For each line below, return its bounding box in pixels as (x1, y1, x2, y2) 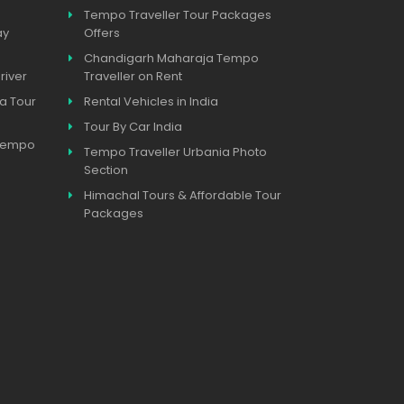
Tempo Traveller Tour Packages (84, 6, 271, 23)
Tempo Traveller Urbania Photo (84, 143, 267, 161)
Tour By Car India (84, 118, 182, 135)
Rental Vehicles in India (84, 93, 218, 110)
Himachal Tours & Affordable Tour (84, 187, 281, 204)
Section (84, 161, 128, 179)
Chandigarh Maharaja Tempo (84, 50, 259, 67)
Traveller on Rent (84, 68, 182, 85)
